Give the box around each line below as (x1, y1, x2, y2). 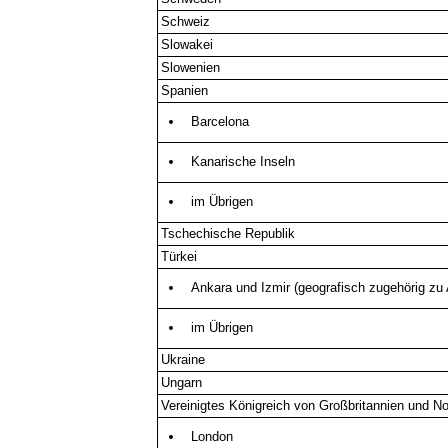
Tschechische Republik (161, 225, 296, 241)
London (190, 428, 233, 444)
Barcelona (190, 113, 249, 129)
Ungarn (161, 374, 203, 390)
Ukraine (161, 351, 206, 367)
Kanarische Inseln (190, 153, 295, 169)
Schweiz (161, 13, 211, 29)
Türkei (161, 248, 198, 264)
